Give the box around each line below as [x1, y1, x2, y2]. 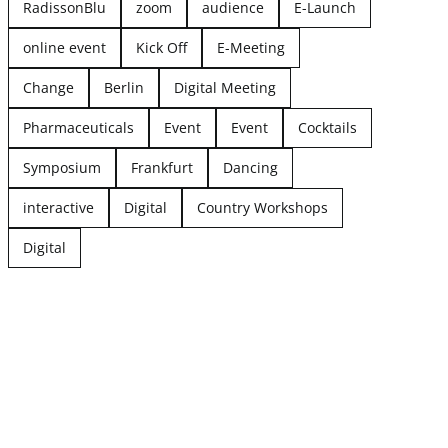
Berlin [103, 77, 144, 97]
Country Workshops [196, 197, 328, 217]
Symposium [22, 157, 101, 177]
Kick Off [135, 37, 187, 57]
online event [22, 37, 106, 57]
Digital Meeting [173, 77, 276, 97]
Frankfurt [130, 157, 193, 177]
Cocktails [297, 117, 357, 137]
